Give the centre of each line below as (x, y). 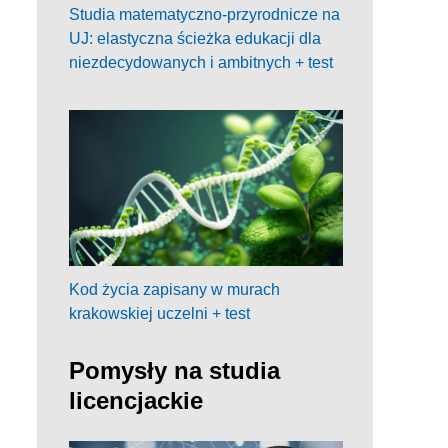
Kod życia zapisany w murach (174, 289)
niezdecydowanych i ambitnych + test (201, 62)
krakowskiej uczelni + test (159, 313)
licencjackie (136, 400)
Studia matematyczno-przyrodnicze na (204, 14)
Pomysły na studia (174, 370)
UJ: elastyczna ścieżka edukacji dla (195, 38)
